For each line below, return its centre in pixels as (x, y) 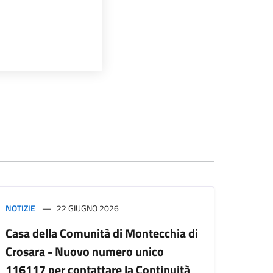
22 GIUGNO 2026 (88, 208)
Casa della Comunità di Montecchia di (102, 233)
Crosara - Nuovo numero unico (85, 251)
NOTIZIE (20, 208)
